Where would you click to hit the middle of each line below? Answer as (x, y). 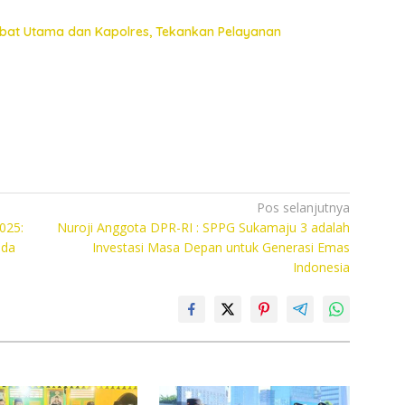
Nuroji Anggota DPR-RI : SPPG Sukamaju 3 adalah (204, 227)
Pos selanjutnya (304, 207)
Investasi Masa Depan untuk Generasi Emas (221, 247)
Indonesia (322, 267)
